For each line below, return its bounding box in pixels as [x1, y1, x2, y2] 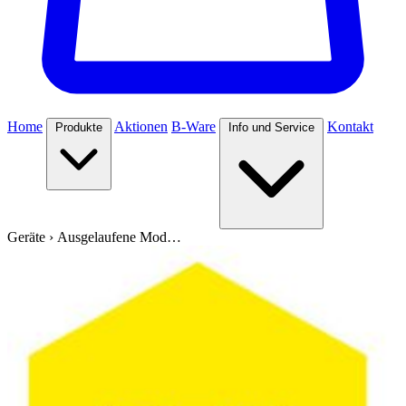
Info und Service [228, 121, 314, 134]
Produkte [55, 121, 102, 134]
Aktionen [114, 119, 168, 134]
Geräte [7, 229, 45, 245]
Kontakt [327, 119, 373, 134]
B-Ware [171, 119, 216, 134]
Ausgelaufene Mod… [57, 229, 181, 245]
